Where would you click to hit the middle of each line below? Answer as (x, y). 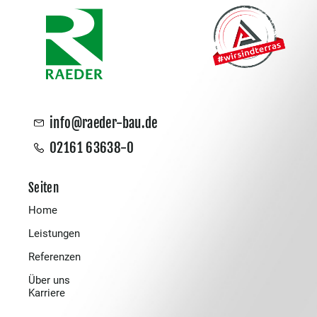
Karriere (47, 293)
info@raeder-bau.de (104, 123)
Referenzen (54, 257)
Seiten (44, 188)
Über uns (49, 280)
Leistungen (54, 233)
